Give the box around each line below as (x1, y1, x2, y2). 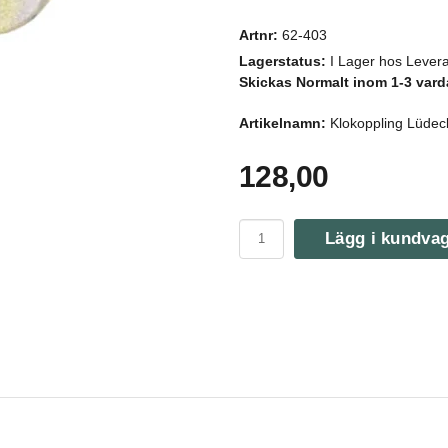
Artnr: (239, 26, 278, 43)
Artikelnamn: (239, 114, 326, 131)
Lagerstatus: (239, 52, 326, 69)
